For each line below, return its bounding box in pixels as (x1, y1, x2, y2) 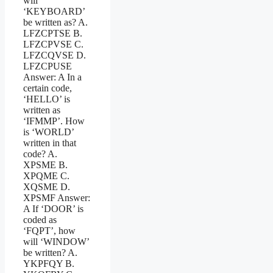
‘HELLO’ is (23, 93, 70, 104)
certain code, (23, 82, 72, 93)
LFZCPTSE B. (23, 27, 82, 38)
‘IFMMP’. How (23, 115, 85, 126)
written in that (23, 137, 76, 148)
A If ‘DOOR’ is (23, 203, 83, 214)
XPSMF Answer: (23, 192, 90, 203)
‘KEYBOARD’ (23, 5, 85, 16)
